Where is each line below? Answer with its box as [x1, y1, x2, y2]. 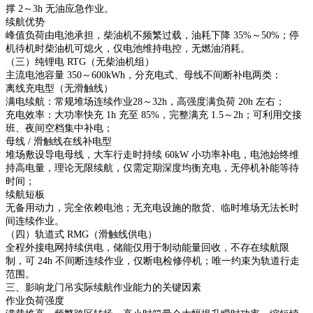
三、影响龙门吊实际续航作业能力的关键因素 [6, 282, 201, 293]
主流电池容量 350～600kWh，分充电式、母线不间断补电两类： [6, 69, 282, 80]
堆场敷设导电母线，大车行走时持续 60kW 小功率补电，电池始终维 [6, 149, 299, 160]
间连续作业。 [6, 215, 64, 226]
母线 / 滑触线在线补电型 [6, 136, 112, 147]
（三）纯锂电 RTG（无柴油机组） [6, 56, 154, 67]
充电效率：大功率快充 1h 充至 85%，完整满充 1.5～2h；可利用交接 [6, 109, 302, 120]
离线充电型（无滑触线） [6, 82, 113, 94]
